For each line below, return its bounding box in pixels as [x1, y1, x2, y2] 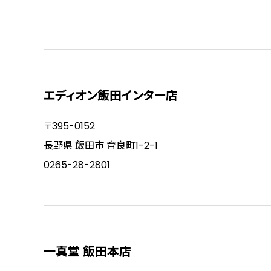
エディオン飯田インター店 [44, 87, 178, 105]
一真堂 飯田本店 [44, 243, 131, 261]
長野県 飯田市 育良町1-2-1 [44, 139, 158, 153]
